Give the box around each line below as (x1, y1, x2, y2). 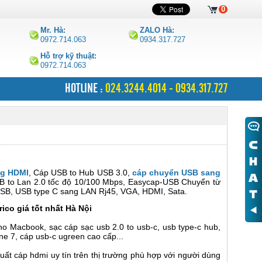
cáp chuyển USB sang (132, 168, 221, 177)
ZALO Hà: (140, 26, 174, 35)
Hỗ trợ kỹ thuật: (40, 51, 96, 60)
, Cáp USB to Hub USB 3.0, (29, 168, 132, 177)
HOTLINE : (65, 82, 105, 95)
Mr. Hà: (40, 26, 65, 35)
